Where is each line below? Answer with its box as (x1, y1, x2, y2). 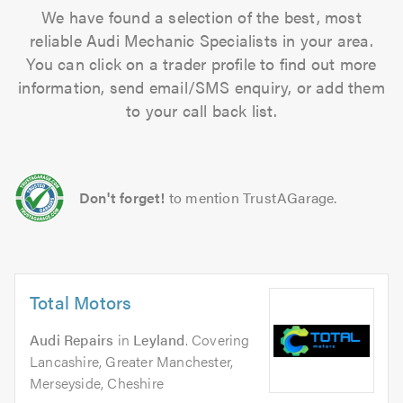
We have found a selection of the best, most (41, 5, 362, 28)
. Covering (184, 329, 250, 350)
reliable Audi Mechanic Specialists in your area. (30, 29, 373, 51)
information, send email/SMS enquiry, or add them (18, 76, 385, 98)
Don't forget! (79, 187, 166, 208)
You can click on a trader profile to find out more (26, 52, 377, 75)
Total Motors (30, 289, 132, 315)
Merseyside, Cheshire (30, 372, 164, 393)
